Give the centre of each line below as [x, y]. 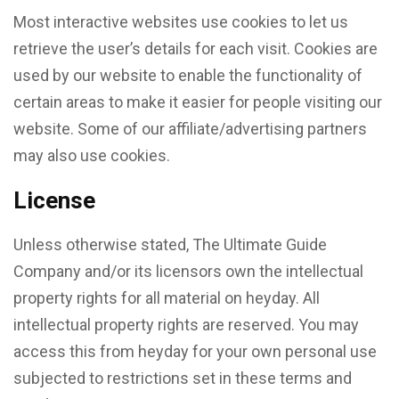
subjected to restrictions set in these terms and [183, 378]
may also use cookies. [92, 155]
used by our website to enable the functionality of [188, 75]
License [54, 200]
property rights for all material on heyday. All [167, 298]
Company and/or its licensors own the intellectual [188, 271]
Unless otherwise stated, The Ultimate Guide [170, 244]
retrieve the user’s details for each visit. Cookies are [195, 49]
